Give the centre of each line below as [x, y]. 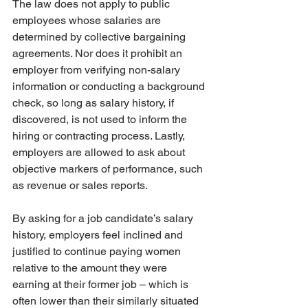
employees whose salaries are [88, 20]
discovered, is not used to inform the [101, 119]
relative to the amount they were [91, 268]
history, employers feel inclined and [99, 235]
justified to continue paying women [98, 251]
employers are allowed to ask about [100, 152]
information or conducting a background [110, 86]
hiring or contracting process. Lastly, [100, 136]
